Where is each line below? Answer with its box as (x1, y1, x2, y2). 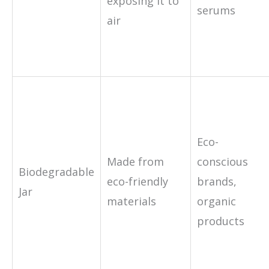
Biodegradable (19, 164, 94, 179)
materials (107, 193, 156, 208)
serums (197, 2, 235, 17)
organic (197, 193, 236, 208)
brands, (197, 174, 237, 189)
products (197, 213, 244, 228)
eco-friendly (107, 174, 168, 189)
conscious (197, 154, 248, 169)
